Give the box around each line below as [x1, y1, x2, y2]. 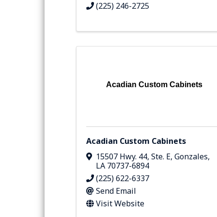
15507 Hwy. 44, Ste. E [96, 151, 170, 162]
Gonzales [174, 151, 208, 162]
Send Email [96, 185, 136, 196]
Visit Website [96, 198, 144, 209]
